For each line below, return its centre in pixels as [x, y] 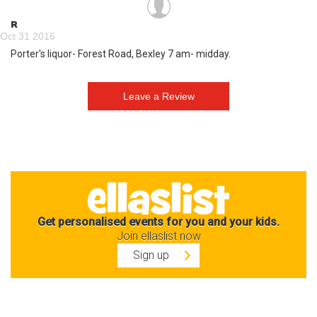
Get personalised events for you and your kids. [158, 221]
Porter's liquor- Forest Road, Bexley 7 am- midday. [121, 53]
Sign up [151, 255]
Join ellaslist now [158, 236]
